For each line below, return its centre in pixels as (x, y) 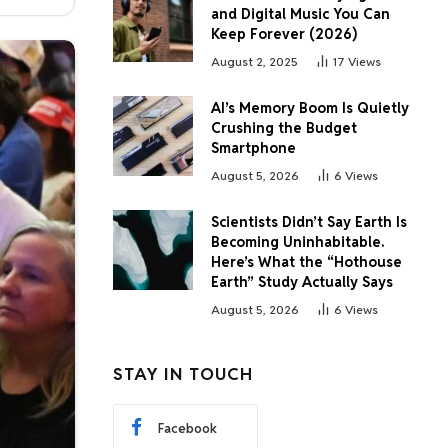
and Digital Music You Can (300, 14)
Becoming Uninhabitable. (297, 242)
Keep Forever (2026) (284, 34)
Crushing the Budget (284, 128)
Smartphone (253, 148)
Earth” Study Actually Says (302, 282)
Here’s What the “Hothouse (306, 262)
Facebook (187, 428)
